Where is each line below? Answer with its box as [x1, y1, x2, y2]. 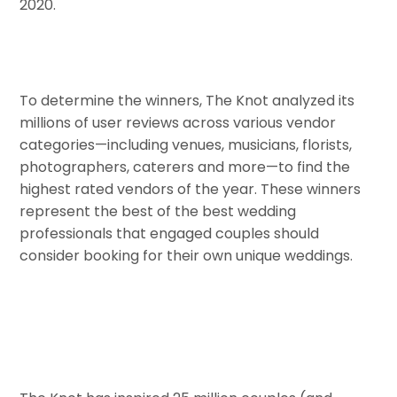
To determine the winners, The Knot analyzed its [19, 90, 355, 111]
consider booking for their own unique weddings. [19, 245, 354, 266]
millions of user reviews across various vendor [19, 112, 337, 133]
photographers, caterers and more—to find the [19, 156, 351, 177]
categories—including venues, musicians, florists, [19, 134, 353, 155]
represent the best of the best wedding [19, 200, 297, 222]
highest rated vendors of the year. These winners [19, 178, 362, 199]
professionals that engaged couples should [19, 222, 320, 244]
